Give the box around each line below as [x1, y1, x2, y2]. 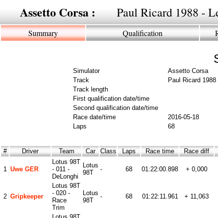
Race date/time [73, 113, 116, 121]
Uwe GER [10, 165, 38, 173]
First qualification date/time [73, 95, 149, 102]
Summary [28, 28, 58, 38]
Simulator [73, 67, 100, 74]
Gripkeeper [10, 193, 43, 200]
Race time [142, 147, 178, 155]
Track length [73, 86, 108, 93]
